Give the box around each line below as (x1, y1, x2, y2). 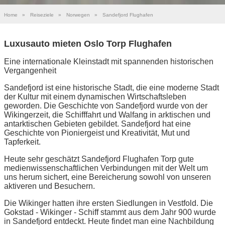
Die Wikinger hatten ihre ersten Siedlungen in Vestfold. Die (4, 198, 213, 207)
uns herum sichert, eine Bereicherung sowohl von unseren (4, 172, 211, 181)
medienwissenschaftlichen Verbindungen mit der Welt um (4, 163, 208, 172)
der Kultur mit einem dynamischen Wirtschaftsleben (4, 92, 186, 101)
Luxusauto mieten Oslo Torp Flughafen (4, 38, 172, 49)
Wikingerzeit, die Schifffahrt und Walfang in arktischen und (4, 110, 210, 119)
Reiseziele (30, 12, 54, 18)
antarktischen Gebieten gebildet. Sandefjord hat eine (4, 119, 191, 128)
